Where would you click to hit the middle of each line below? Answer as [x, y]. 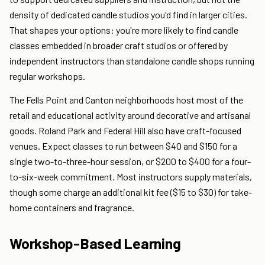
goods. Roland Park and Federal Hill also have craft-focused [125, 131]
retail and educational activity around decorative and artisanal [130, 115]
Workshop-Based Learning [95, 243]
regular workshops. [47, 76]
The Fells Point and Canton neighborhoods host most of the [126, 100]
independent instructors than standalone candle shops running [132, 61]
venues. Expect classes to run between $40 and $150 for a [123, 146]
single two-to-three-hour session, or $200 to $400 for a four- [130, 161]
